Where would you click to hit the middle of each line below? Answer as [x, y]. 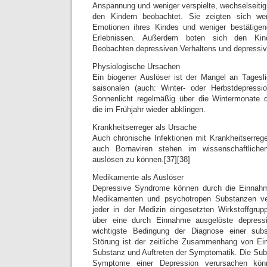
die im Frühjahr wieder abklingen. [149, 109]
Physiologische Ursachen [136, 66]
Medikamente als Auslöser [138, 177]
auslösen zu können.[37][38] [141, 159]
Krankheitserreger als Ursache [145, 127]
